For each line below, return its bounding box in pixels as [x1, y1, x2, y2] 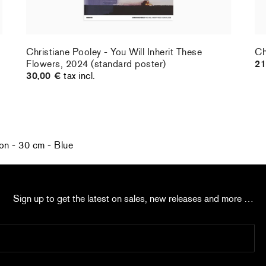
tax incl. [64, 69, 96, 83]
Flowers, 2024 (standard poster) [26, 58, 166, 71]
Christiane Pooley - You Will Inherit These [26, 46, 202, 59]
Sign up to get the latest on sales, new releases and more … [12, 192, 254, 205]
